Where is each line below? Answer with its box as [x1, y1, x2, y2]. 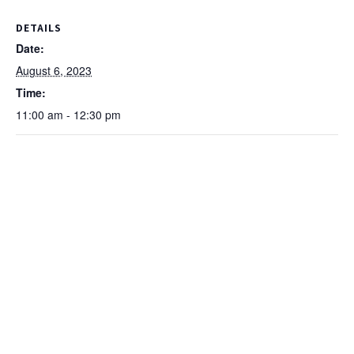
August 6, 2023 [16, 62, 92, 78]
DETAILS [16, 20, 62, 35]
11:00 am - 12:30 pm [16, 106, 121, 122]
